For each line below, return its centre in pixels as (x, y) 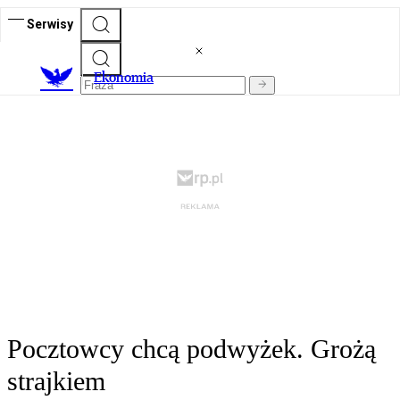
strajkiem (56, 381)
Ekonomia (124, 78)
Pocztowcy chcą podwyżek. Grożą (192, 349)
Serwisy (50, 24)
